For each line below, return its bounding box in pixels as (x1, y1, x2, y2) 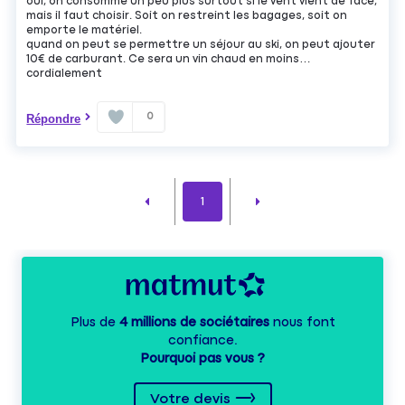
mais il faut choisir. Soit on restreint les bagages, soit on (26, 9, 348, 22)
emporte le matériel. (26, 24, 143, 36)
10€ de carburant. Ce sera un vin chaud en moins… (26, 52, 312, 65)
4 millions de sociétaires (118, 315, 269, 329)
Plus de (70, 315, 119, 329)
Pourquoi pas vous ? (140, 351, 265, 365)
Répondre (26, 111, 81, 126)
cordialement (26, 67, 103, 80)
